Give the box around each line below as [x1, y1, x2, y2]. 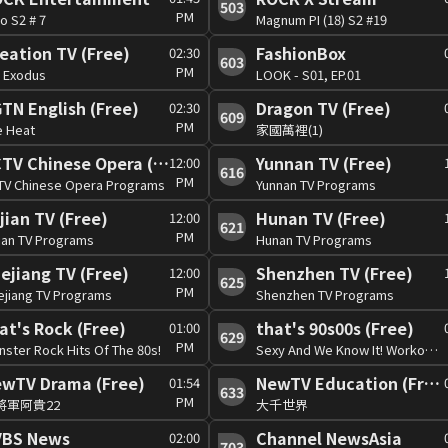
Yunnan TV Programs [256, 174, 376, 194]
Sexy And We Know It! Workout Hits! [425, 339, 438, 359]
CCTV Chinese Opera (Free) [153, 150, 169, 175]
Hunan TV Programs [256, 229, 372, 249]
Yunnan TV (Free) [256, 150, 392, 175]
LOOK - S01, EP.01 [256, 64, 361, 84]
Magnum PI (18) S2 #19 [256, 9, 387, 29]
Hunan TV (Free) [256, 205, 386, 230]
